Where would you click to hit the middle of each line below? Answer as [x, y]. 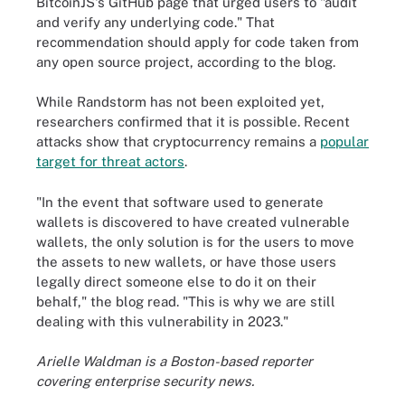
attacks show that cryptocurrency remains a [178, 141]
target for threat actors [110, 161]
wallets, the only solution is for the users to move [195, 241]
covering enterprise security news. [145, 381]
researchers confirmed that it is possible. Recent [193, 122]
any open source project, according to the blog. [186, 61]
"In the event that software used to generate [180, 202]
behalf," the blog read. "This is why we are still [186, 301]
